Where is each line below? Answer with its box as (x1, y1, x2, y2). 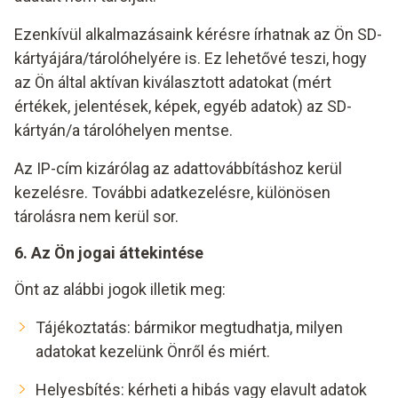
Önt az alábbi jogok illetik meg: (14, 280, 226, 298)
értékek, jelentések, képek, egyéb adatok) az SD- (14, 97, 352, 115)
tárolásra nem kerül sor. (14, 207, 179, 226)
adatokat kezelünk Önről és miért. (36, 342, 270, 361)
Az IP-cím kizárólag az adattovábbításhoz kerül (14, 159, 342, 178)
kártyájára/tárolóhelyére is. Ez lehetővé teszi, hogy (14, 49, 367, 68)
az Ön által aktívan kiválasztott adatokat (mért (14, 73, 331, 92)
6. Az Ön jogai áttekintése (14, 243, 203, 262)
